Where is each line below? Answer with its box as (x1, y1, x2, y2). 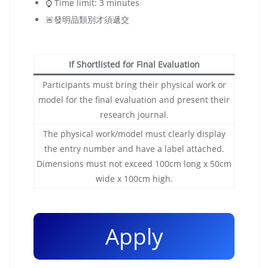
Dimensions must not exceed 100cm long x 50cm (36, 158, 232, 170)
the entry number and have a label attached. (44, 143, 224, 155)
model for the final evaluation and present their (38, 94, 230, 106)
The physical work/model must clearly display (42, 128, 226, 140)
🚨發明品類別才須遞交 (45, 13, 129, 25)
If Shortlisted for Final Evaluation (68, 59, 200, 71)
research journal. (99, 109, 169, 121)
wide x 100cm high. (95, 173, 173, 185)
